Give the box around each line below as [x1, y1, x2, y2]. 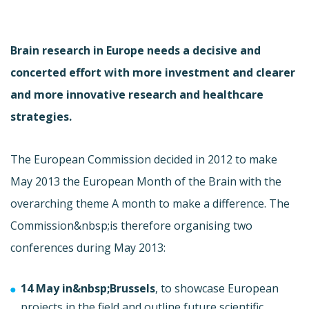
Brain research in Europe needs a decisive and [10, 42, 261, 58]
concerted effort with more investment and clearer [10, 64, 295, 80]
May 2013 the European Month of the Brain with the [10, 173, 281, 189]
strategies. [10, 108, 72, 124]
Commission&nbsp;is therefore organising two [10, 217, 252, 233]
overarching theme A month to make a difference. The [10, 195, 290, 211]
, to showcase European [155, 280, 279, 296]
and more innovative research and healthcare [10, 86, 263, 102]
